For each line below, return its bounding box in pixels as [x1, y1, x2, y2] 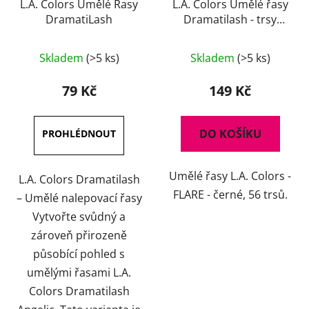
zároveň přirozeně [31, 228, 127, 243]
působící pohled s [33, 246, 125, 262]
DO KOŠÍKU [199, 126, 261, 142]
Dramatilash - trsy [183, 12, 277, 28]
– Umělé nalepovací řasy [16, 190, 142, 206]
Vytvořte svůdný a [32, 209, 126, 225]
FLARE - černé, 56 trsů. [172, 187, 288, 203]
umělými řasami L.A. [27, 265, 131, 281]
